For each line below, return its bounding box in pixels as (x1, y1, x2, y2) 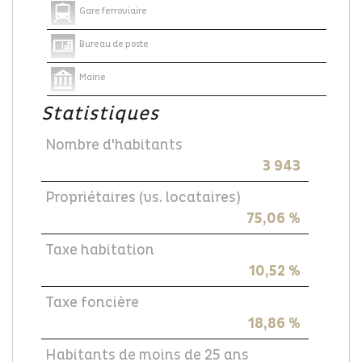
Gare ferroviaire (79, 5, 148, 17)
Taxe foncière (45, 293, 139, 312)
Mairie (79, 71, 107, 83)
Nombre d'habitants (45, 135, 183, 154)
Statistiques (41, 101, 159, 125)
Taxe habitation (45, 240, 154, 259)
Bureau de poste (79, 38, 149, 50)
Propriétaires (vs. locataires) (45, 187, 241, 207)
